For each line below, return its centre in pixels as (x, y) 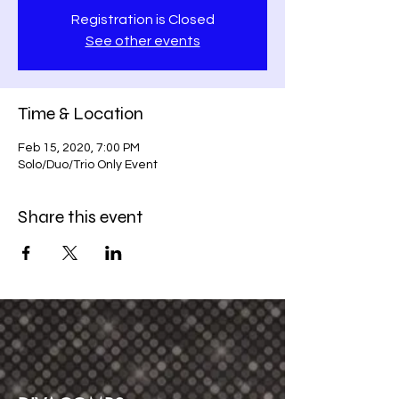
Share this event (80, 217)
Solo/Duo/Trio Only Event (88, 165)
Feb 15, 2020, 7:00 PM (79, 148)
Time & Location (81, 114)
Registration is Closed (142, 20)
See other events (142, 41)
